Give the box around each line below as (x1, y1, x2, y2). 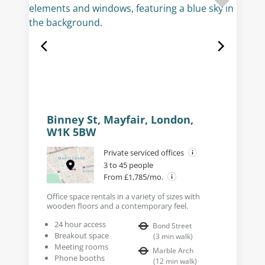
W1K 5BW (46, 125, 96, 140)
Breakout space (54, 230, 109, 241)
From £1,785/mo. (103, 172, 165, 183)
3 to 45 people (103, 160, 153, 171)
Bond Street (153, 221, 192, 231)
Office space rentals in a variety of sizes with (46, 191, 200, 202)
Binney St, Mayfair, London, (46, 112, 193, 127)
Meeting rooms (54, 241, 108, 253)
